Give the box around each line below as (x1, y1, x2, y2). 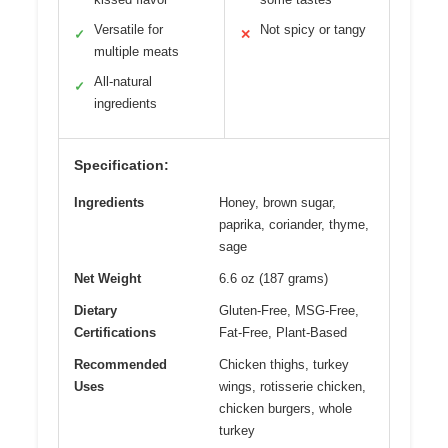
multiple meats (94, 43, 179, 59)
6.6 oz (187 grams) (219, 270, 328, 286)
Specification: (74, 156, 169, 173)
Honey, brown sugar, (219, 194, 336, 210)
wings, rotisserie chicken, (219, 378, 366, 394)
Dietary (74, 302, 117, 318)
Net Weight (74, 270, 141, 286)
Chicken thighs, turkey (219, 356, 349, 372)
